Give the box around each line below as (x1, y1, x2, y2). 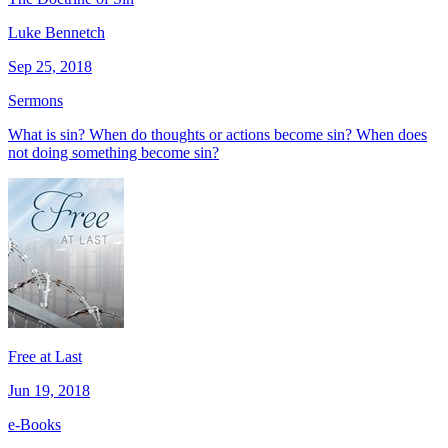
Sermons (8, 91, 63, 109)
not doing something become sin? (8, 143, 219, 161)
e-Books (8, 415, 61, 433)
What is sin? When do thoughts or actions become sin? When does (8, 125, 427, 143)
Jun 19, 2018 (8, 381, 90, 399)
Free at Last (8, 347, 82, 365)
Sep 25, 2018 (8, 57, 92, 75)
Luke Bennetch (8, 23, 105, 41)
